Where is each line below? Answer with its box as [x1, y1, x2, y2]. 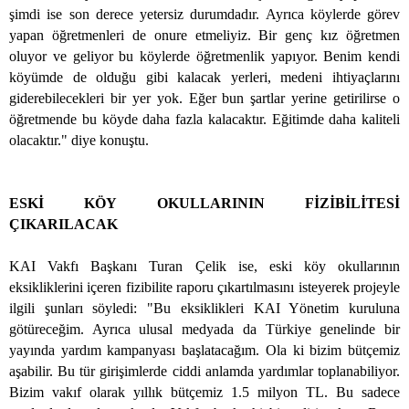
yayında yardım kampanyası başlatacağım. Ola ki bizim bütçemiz [9, 342, 400, 359]
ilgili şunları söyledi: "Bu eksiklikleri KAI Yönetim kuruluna [9, 300, 400, 317]
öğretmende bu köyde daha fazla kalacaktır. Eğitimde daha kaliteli [9, 111, 400, 128]
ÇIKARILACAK [9, 216, 118, 233]
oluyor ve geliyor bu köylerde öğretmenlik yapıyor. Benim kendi [9, 48, 400, 65]
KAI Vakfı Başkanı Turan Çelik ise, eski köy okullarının [9, 258, 400, 275]
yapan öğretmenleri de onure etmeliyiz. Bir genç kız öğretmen [9, 27, 400, 44]
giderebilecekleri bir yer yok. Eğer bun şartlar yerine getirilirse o [9, 90, 400, 107]
